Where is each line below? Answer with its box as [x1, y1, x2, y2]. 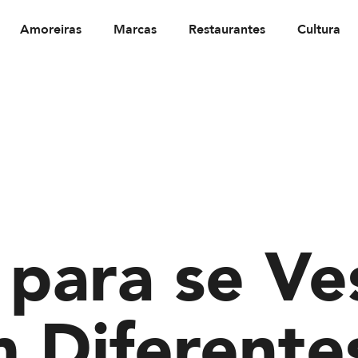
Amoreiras [20, 21, 82, 38]
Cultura [297, 21, 340, 38]
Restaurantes [189, 21, 265, 38]
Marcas [113, 21, 157, 38]
